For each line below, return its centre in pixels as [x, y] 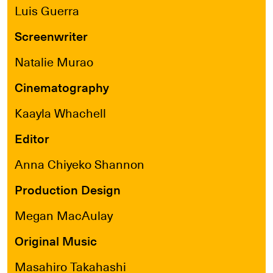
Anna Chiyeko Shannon [80, 163]
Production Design [68, 189]
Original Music [56, 240]
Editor [32, 138]
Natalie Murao [54, 61]
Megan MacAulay [64, 214]
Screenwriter [51, 35]
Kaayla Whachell [60, 112]
